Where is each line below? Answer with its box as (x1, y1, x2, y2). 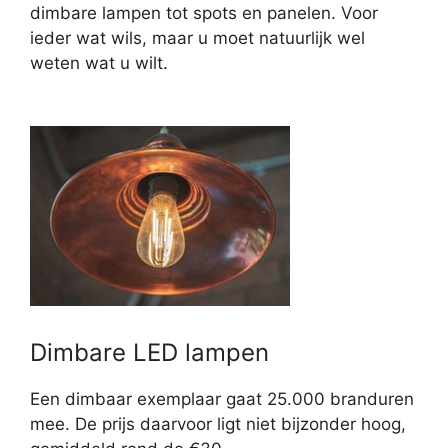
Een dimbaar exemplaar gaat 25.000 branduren (30, 388, 414, 409)
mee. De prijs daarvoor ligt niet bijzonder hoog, (30, 413, 406, 434)
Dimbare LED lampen (30, 337, 269, 367)
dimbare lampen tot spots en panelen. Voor (30, 2, 378, 23)
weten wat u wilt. (30, 52, 168, 73)
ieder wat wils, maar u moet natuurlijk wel (30, 27, 365, 48)
